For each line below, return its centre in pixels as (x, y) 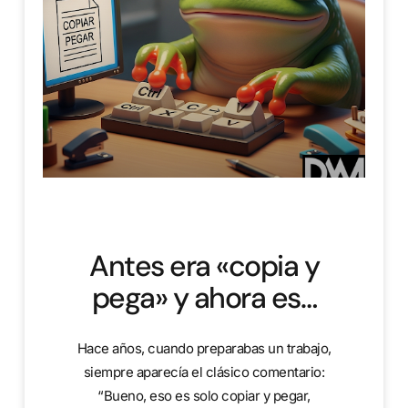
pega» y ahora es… (204, 297)
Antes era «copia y (204, 265)
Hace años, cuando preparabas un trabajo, (204, 348)
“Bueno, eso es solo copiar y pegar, (204, 395)
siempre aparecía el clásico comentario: (204, 372)
